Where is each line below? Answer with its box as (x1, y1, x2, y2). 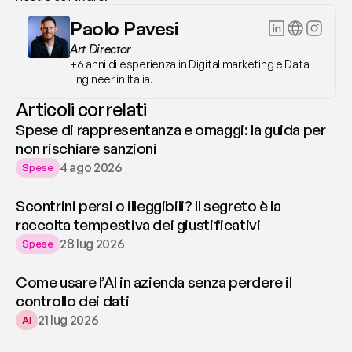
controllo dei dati (16, 291, 130, 310)
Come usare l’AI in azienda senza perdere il (16, 272, 292, 291)
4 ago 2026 (60, 159, 123, 176)
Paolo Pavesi (70, 16, 179, 40)
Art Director (70, 40, 132, 57)
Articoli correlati (16, 97, 147, 121)
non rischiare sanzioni (16, 138, 157, 158)
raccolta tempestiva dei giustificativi (16, 214, 261, 234)
